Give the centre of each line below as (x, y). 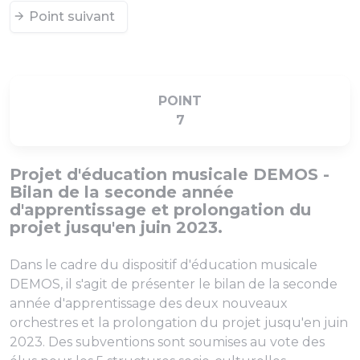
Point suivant (72, 16)
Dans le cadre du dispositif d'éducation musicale (164, 265)
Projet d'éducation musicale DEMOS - (170, 174)
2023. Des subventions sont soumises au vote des (167, 342)
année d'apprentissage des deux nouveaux (149, 303)
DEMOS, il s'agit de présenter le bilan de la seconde (174, 284)
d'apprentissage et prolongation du (160, 210)
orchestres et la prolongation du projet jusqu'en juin (179, 323)
